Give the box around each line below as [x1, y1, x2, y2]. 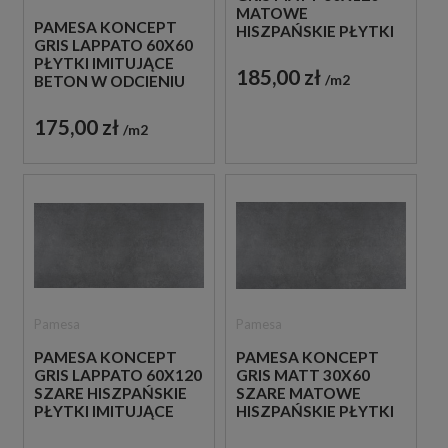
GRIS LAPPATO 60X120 [34, 366, 202, 385]
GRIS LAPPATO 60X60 [34, 36, 193, 55]
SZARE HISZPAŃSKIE [34, 384, 187, 403]
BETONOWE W [235, 40, 347, 59]
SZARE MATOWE [235, 384, 361, 403]
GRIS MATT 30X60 [235, 366, 370, 385]
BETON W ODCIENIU [34, 72, 185, 91]
